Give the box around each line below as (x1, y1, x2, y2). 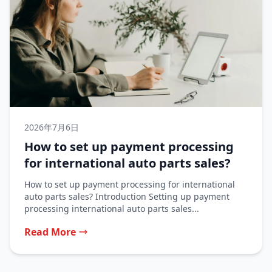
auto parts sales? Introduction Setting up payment (24, 191, 229, 202)
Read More (24, 225, 76, 239)
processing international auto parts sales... (24, 203, 199, 214)
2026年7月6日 (24, 121, 79, 133)
